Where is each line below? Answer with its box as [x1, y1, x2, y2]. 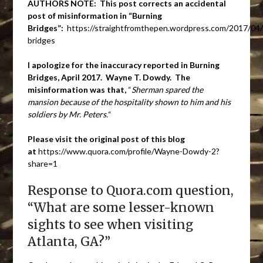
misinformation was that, [28, 84, 127, 95]
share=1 [28, 158, 58, 168]
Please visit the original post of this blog [28, 133, 186, 144]
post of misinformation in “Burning [28, 10, 163, 21]
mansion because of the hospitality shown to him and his [28, 96, 231, 107]
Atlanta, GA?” [28, 233, 111, 249]
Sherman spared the [131, 84, 204, 95]
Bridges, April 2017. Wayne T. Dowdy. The [28, 72, 191, 82]
